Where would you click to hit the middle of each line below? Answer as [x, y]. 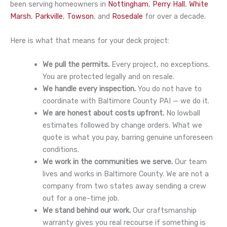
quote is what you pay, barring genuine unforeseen [127, 138]
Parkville [49, 16]
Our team [190, 162]
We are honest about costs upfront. [103, 113]
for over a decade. [174, 16]
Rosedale [127, 16]
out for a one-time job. [81, 198]
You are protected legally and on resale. [108, 77]
